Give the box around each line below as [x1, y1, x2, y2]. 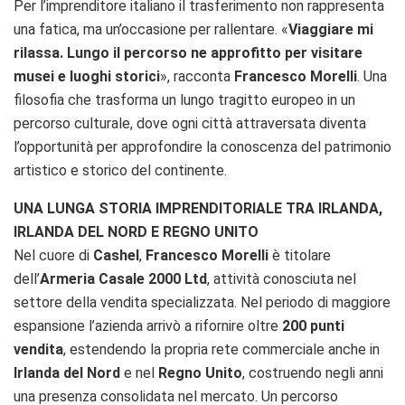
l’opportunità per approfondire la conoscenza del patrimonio [14, 138, 391, 156]
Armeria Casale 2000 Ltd [40, 270, 207, 288]
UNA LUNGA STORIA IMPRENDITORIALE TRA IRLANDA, [14, 200, 382, 218]
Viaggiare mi [288, 21, 373, 39]
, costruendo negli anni [242, 364, 383, 382]
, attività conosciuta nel [207, 270, 356, 288]
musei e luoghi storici [14, 68, 160, 86]
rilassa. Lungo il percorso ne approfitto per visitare [14, 44, 363, 62]
